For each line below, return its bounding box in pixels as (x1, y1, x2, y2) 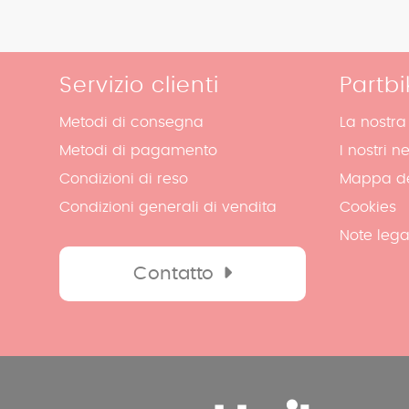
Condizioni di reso (59, 172, 189, 187)
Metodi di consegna (59, 115, 204, 131)
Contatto (133, 265, 215, 284)
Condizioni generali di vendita (59, 200, 278, 215)
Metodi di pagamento (59, 143, 218, 159)
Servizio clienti (59, 75, 220, 98)
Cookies (340, 200, 397, 215)
